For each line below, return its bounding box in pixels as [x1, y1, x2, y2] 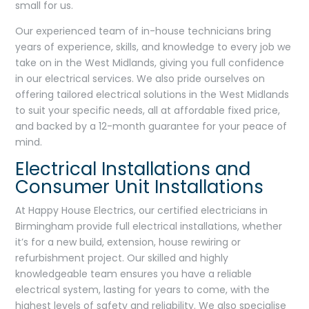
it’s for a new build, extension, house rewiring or [15, 235, 241, 249]
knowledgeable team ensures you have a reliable [15, 266, 252, 281]
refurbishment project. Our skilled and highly [15, 250, 229, 265]
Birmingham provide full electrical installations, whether [15, 219, 283, 233]
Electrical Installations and [15, 156, 251, 181]
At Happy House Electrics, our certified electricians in [15, 203, 268, 217]
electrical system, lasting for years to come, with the [15, 282, 270, 297]
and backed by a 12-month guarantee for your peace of [15, 119, 288, 133]
